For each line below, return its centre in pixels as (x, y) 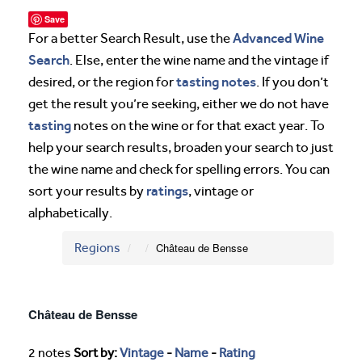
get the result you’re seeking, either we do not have (179, 104)
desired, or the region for (102, 82)
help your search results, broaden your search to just (181, 147)
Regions (97, 248)
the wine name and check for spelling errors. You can (179, 169)
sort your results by (87, 191)
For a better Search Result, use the (130, 38)
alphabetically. (70, 213)
